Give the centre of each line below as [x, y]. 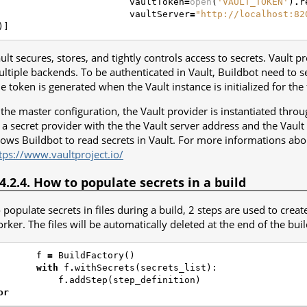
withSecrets [105, 268]
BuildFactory [91, 256]
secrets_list [173, 268]
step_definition [154, 280]
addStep [88, 280]
